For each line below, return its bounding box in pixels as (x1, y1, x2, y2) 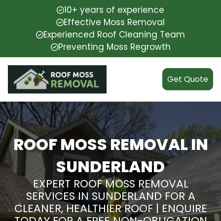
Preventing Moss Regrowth (58, 41, 171, 53)
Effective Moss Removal (64, 16, 165, 28)
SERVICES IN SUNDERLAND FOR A (26, 188, 195, 204)
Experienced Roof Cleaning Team (43, 29, 185, 40)
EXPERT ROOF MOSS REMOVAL (33, 176, 188, 191)
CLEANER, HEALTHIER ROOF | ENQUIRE (14, 200, 207, 216)
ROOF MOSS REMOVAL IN (13, 133, 208, 155)
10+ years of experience (64, 4, 164, 16)
